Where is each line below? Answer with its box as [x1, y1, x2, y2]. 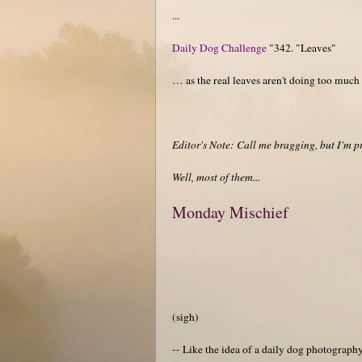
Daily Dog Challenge [172, 40, 267, 55]
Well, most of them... [172, 169, 260, 184]
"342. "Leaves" [267, 40, 336, 55]
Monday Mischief [172, 200, 288, 223]
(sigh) [172, 309, 199, 324]
